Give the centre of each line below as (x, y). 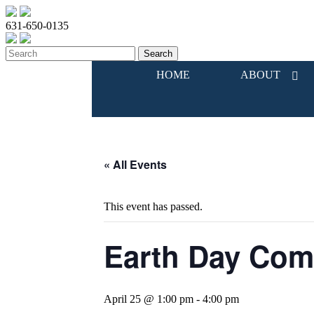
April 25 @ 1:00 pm (149, 299)
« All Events (135, 164)
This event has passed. (153, 206)
